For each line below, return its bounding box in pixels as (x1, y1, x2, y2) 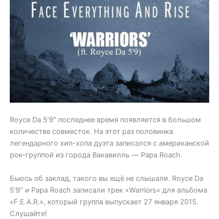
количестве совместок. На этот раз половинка (10, 127, 173, 136)
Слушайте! (10, 209, 47, 218)
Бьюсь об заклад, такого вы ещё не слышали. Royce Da (10, 174, 203, 183)
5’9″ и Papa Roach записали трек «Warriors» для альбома (10, 185, 207, 195)
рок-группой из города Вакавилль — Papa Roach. (10, 151, 182, 160)
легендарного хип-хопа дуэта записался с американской (10, 139, 209, 148)
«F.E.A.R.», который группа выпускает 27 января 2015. (10, 197, 198, 206)
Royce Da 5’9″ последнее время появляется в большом (10, 115, 201, 125)
